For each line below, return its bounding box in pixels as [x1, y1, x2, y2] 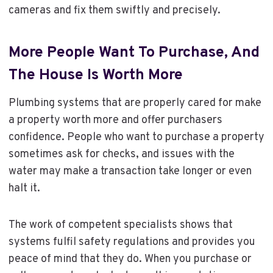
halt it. [8, 181, 40, 196]
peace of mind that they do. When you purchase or [8, 252, 252, 266]
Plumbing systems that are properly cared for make [8, 96, 261, 110]
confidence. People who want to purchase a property [8, 130, 264, 144]
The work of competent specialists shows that [8, 218, 233, 232]
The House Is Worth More [8, 66, 183, 86]
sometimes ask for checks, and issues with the [8, 147, 235, 161]
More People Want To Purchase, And [8, 43, 260, 63]
